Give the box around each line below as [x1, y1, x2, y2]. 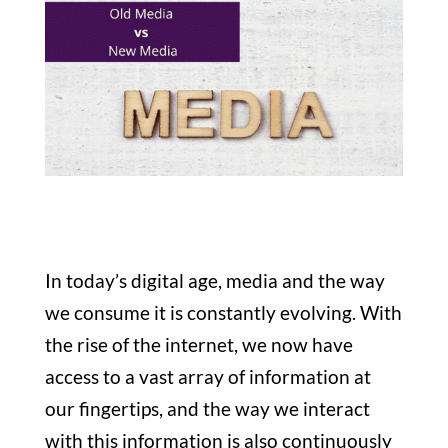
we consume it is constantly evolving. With [44, 301, 402, 325]
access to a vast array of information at [44, 365, 371, 389]
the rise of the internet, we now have [44, 333, 353, 357]
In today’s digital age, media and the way [44, 269, 385, 293]
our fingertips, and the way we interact [44, 397, 370, 421]
